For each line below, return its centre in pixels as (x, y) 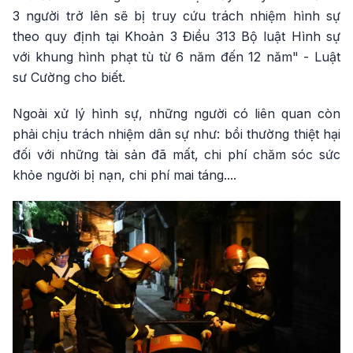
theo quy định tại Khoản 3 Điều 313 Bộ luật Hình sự (176, 36)
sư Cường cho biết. (69, 77)
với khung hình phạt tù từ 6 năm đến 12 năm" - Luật (176, 56)
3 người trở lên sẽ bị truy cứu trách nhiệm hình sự (176, 15)
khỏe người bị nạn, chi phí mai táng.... (124, 175)
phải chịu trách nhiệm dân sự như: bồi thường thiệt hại (176, 134)
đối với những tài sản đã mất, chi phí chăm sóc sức (176, 154)
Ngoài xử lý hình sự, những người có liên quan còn (176, 113)
